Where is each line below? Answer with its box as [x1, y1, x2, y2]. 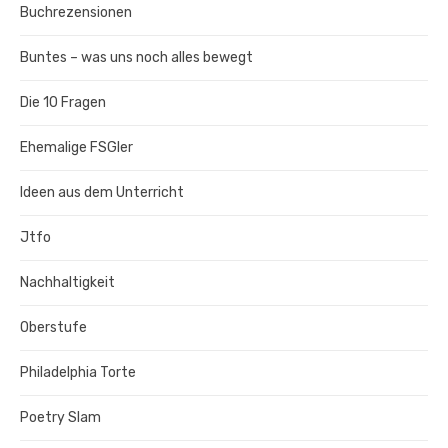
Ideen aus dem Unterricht [20, 183, 184, 201]
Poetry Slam [20, 408, 101, 426]
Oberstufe [20, 318, 87, 336]
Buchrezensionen [20, 3, 132, 21]
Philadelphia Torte [20, 363, 136, 381]
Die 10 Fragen [20, 93, 106, 111]
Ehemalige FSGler [20, 138, 133, 156]
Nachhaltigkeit [20, 273, 115, 291]
